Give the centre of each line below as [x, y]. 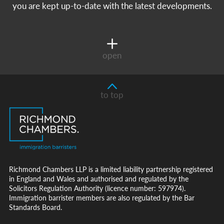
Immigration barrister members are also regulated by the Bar [102, 197]
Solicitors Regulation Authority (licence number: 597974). [97, 188]
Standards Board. [35, 207]
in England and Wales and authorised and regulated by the [99, 178]
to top [112, 94]
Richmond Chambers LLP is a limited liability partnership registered [111, 169]
